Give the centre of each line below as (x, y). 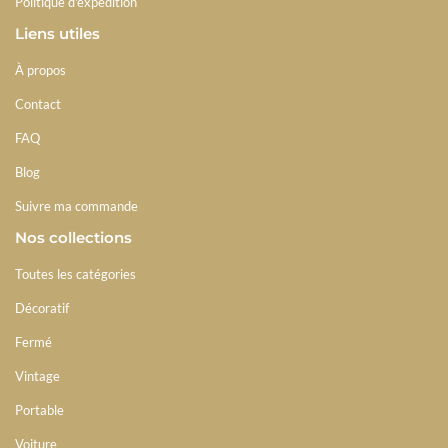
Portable (39, 409)
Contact (38, 103)
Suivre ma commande (76, 205)
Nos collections (73, 237)
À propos (40, 69)
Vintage (37, 375)
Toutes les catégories (75, 273)
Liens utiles (57, 33)
